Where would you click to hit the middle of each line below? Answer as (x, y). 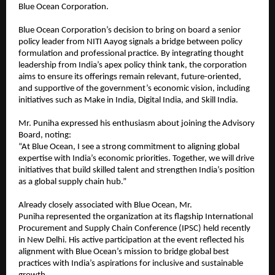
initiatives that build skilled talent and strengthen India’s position (137, 171)
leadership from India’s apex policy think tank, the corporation (133, 66)
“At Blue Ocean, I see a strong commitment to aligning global (129, 147)
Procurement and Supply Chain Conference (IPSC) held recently (134, 229)
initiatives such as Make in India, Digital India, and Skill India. (128, 101)
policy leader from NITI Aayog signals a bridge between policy (130, 42)
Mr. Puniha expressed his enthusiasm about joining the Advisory (137, 124)
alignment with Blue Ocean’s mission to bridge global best (124, 252)
